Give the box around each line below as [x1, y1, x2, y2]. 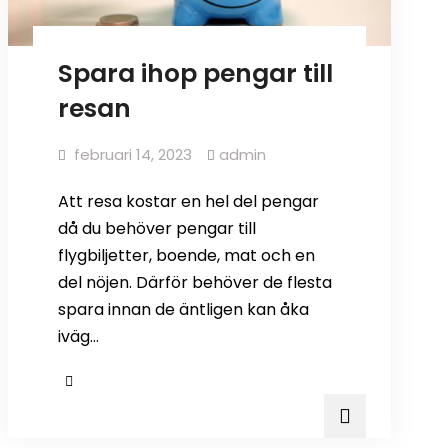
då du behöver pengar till [57, 217, 256, 241]
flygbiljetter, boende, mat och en [57, 244, 315, 268]
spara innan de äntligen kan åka [57, 298, 309, 322]
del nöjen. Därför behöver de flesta [57, 271, 332, 295]
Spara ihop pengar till [57, 56, 333, 92]
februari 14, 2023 [73, 144, 192, 166]
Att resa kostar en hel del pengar [57, 190, 319, 214]
